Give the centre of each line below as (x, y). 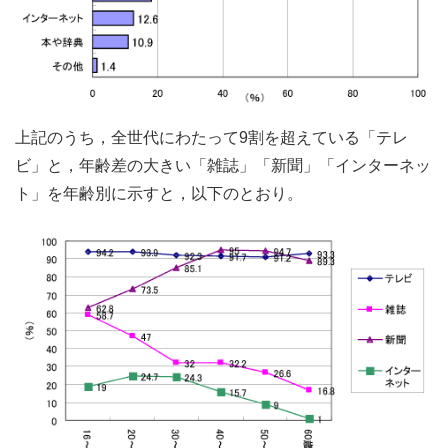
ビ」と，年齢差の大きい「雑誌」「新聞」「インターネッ (223, 165)
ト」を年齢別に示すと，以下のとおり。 (159, 193)
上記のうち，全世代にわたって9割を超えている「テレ (211, 137)
